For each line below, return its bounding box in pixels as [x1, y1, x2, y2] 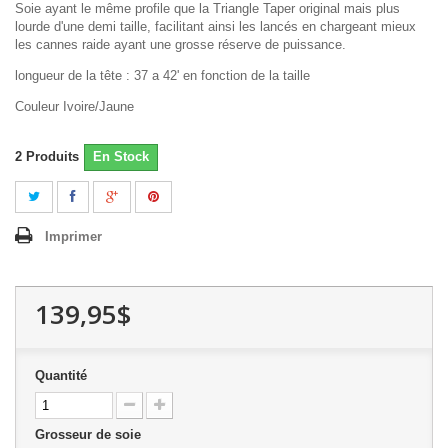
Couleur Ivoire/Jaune [15, 99, 134, 115]
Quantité [35, 368, 87, 384]
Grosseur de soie [35, 427, 145, 443]
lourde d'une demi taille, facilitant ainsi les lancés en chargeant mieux [15, 19, 416, 35]
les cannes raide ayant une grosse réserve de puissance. [15, 37, 346, 53]
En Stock [93, 149, 149, 165]
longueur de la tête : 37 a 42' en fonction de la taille [15, 68, 310, 84]
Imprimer [45, 229, 102, 245]
